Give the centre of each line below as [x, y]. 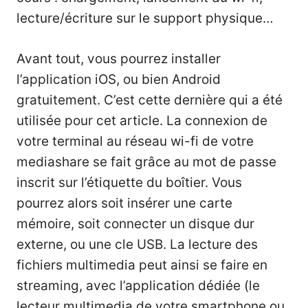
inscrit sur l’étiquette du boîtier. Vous [129, 182]
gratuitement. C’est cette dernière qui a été [150, 100]
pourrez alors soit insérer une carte [124, 203]
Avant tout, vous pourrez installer [119, 58]
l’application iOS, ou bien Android [119, 79]
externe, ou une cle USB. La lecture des [137, 244]
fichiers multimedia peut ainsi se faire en [142, 265]
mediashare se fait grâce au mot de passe [146, 162]
